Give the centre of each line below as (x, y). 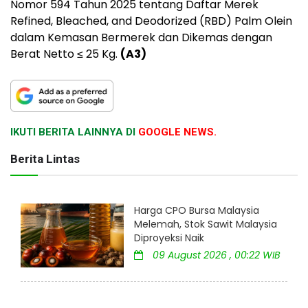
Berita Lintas (45, 159)
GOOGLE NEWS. (177, 132)
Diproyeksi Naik (169, 238)
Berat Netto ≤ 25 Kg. (65, 54)
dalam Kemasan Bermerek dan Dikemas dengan (141, 37)
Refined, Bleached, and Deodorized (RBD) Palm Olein (151, 21)
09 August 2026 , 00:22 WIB (215, 255)
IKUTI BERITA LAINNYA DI (74, 132)
